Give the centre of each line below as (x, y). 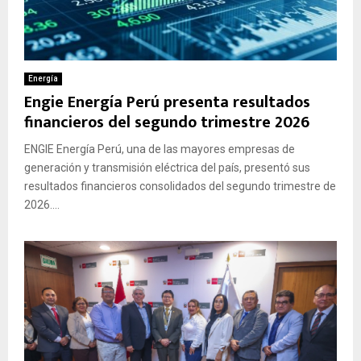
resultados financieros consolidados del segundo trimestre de (180, 186)
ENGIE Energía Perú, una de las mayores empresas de (160, 149)
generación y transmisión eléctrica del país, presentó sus (167, 167)
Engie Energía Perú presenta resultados (167, 102)
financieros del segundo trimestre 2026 (167, 122)
